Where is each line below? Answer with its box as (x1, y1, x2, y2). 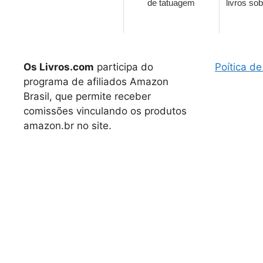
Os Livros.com (23, 60, 94, 73)
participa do (94, 60, 153, 73)
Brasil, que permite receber (23, 90, 151, 102)
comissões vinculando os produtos (23, 104, 187, 117)
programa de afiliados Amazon (23, 75, 168, 87)
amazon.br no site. (23, 119, 112, 131)
